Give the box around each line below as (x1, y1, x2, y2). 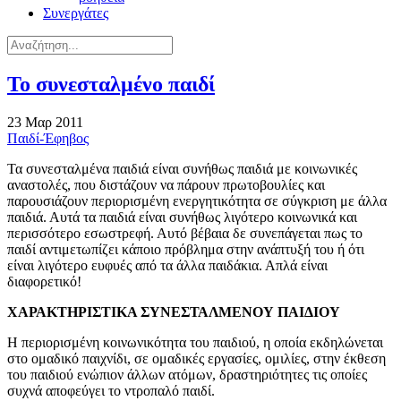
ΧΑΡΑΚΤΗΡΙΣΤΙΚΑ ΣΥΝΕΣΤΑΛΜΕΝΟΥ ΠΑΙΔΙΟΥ (7, 304, 340, 320)
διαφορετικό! (7, 274, 81, 290)
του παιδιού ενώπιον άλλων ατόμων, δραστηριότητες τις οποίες (7, 367, 367, 383)
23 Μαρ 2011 (7, 115, 83, 131)
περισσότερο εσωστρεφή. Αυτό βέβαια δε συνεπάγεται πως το (7, 226, 363, 242)
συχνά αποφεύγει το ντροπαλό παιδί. (7, 383, 215, 399)
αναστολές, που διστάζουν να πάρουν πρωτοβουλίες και (7, 177, 325, 193)
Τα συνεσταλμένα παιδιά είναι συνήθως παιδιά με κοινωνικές (7, 161, 357, 177)
